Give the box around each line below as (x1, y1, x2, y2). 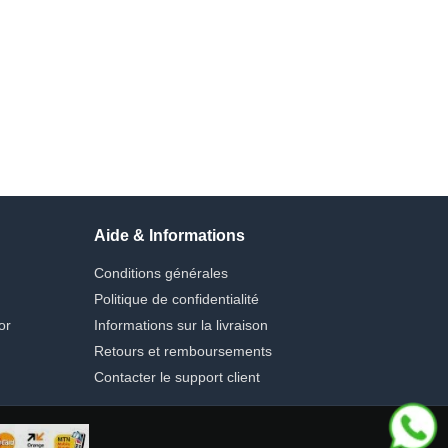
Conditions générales (93, 264, 228, 281)
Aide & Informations (93, 226, 245, 244)
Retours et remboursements (93, 342, 272, 359)
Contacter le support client (93, 368, 260, 385)
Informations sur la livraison (93, 316, 268, 333)
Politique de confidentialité (93, 290, 259, 307)
